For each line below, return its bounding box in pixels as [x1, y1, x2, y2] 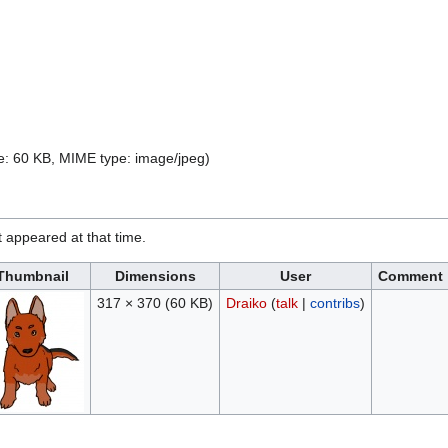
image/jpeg [135, 150, 205, 167]
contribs [309, 295, 360, 312]
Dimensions [114, 268, 196, 285]
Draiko [225, 295, 267, 312]
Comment [378, 268, 443, 285]
